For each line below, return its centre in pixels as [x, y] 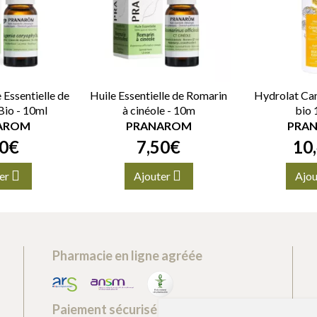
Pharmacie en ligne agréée [127, 255]
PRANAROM [158, 126]
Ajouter [153, 176]
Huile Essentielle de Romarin [158, 95]
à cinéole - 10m [158, 110]
